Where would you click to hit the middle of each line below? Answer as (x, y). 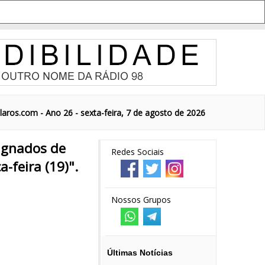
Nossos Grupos (141, 200)
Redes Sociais (138, 152)
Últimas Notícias (140, 253)
